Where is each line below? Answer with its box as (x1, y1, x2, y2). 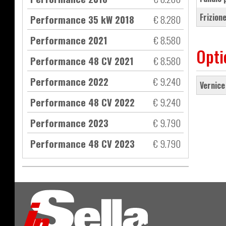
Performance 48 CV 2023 (30, 136, 135, 151)
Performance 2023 (30, 116, 108, 130)
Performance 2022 (30, 74, 108, 89)
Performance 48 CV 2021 (30, 53, 134, 68)
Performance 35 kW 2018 (30, 12, 134, 27)
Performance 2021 (30, 33, 107, 47)
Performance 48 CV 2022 (30, 95, 135, 109)
